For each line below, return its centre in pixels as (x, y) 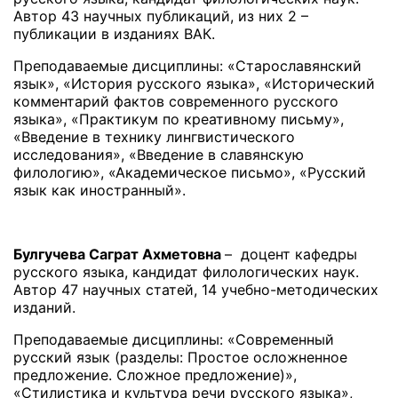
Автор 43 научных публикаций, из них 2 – (161, 16)
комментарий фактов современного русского (176, 102)
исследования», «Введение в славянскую (159, 155)
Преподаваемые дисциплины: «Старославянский (187, 66)
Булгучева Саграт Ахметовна (119, 255)
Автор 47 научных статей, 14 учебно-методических (196, 290)
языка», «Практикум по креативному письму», (179, 119)
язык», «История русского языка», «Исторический (194, 84)
